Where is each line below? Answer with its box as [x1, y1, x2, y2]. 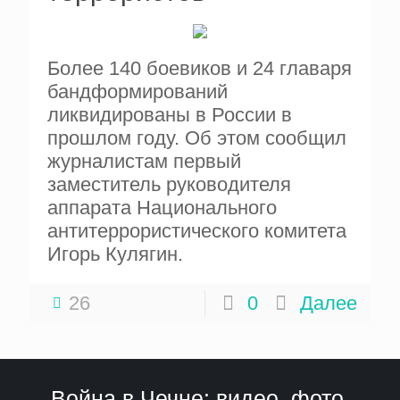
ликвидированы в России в [47, 104, 292, 126]
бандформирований [47, 80, 228, 103]
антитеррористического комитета [47, 220, 346, 242]
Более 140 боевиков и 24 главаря [47, 57, 352, 79]
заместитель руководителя [47, 173, 291, 196]
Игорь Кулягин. [47, 243, 183, 265]
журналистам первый [47, 150, 241, 172]
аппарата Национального [47, 196, 277, 219]
